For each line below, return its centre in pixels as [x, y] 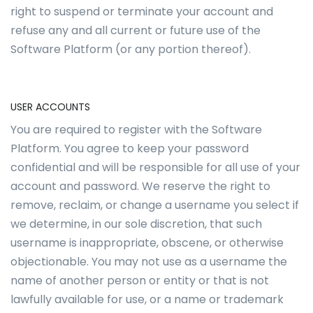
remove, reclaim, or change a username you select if [155, 205]
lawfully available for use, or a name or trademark [147, 299]
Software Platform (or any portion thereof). [132, 49]
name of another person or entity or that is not [140, 281]
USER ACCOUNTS [50, 107]
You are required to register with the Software [136, 130]
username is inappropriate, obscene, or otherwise [147, 243]
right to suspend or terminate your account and [142, 12]
